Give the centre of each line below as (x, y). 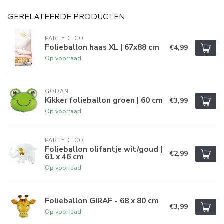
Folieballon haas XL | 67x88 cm (102, 47)
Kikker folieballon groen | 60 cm (104, 100)
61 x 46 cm (64, 157)
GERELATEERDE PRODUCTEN (66, 16)
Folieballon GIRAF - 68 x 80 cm (102, 201)
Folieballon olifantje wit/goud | (104, 149)
